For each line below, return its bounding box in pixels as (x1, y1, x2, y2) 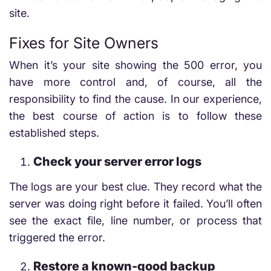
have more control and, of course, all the (9, 76, 262, 88)
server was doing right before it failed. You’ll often (9, 197, 262, 210)
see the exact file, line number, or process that (9, 214, 262, 227)
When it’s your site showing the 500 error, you (9, 59, 262, 71)
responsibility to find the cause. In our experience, (9, 93, 262, 105)
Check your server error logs (33, 154, 201, 169)
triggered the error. (9, 231, 105, 244)
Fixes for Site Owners (9, 34, 158, 52)
